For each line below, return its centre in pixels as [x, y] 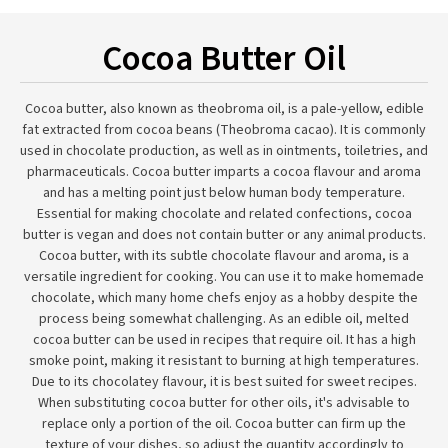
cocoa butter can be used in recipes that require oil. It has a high [224, 340]
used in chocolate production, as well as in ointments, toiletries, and [224, 151]
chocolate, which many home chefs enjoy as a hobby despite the [224, 298]
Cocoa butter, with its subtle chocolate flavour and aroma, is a [224, 256]
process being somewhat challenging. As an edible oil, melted [224, 319]
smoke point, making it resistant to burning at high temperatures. [224, 361]
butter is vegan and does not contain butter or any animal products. [224, 235]
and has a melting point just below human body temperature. [224, 193]
